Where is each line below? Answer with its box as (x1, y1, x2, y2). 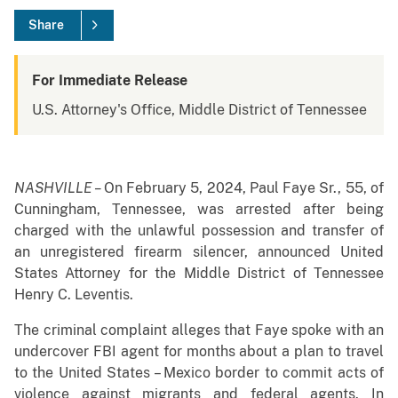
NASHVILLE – (14, 179, 104, 197)
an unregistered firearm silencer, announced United (14, 243, 384, 261)
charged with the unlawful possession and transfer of (14, 222, 384, 240)
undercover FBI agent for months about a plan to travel (14, 343, 384, 361)
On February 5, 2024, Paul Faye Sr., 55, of (103, 179, 385, 197)
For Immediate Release (32, 72, 187, 90)
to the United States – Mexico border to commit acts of (14, 364, 384, 382)
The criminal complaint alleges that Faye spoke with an (14, 322, 384, 339)
